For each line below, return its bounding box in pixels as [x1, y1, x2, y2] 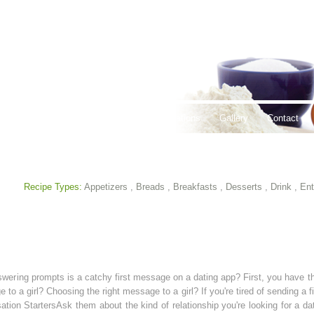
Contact [267, 113, 299, 123]
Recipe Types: [24, 182, 82, 192]
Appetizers [84, 182, 128, 192]
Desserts [226, 182, 262, 192]
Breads [136, 182, 165, 192]
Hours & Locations [125, 113, 200, 123]
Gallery [219, 113, 248, 123]
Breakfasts [173, 182, 217, 192]
